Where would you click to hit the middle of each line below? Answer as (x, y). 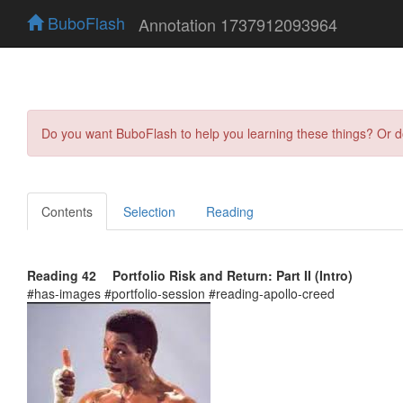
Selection (149, 211)
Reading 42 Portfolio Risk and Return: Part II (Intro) (190, 275)
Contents (67, 211)
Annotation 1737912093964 (238, 24)
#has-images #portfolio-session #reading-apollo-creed (181, 293)
